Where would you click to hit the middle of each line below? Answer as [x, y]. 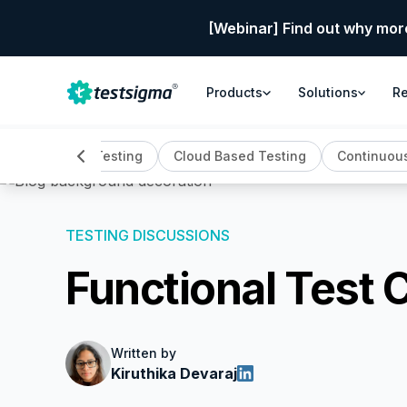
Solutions [328, 92]
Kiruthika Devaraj [174, 373]
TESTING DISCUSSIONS [148, 235]
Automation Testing [80, 156]
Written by [144, 352]
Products [234, 92]
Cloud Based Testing [239, 156]
